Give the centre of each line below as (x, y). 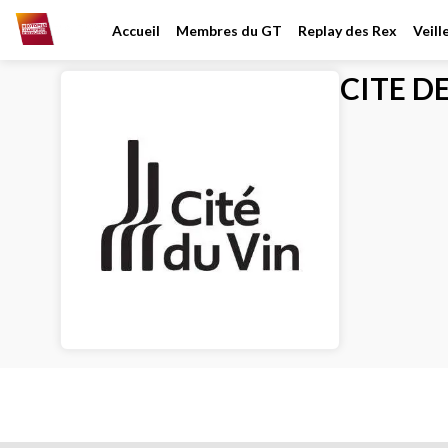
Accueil (135, 30)
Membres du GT (228, 30)
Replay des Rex (347, 30)
